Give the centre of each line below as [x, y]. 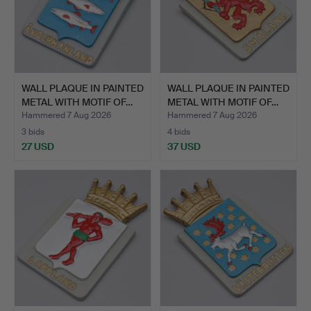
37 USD [184, 146]
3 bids [33, 132]
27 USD [38, 146]
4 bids [179, 132]
